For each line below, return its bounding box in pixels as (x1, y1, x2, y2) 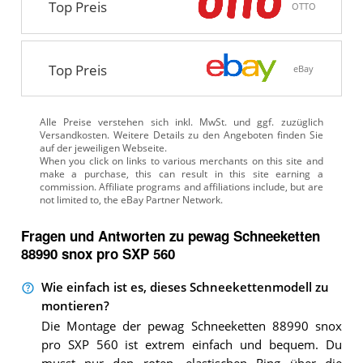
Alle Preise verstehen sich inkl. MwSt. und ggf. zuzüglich (39, 115, 323, 128)
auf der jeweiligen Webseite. (39, 141, 167, 154)
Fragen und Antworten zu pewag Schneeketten (20, 225, 320, 246)
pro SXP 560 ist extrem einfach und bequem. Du (41, 337, 342, 353)
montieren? (41, 298, 109, 314)
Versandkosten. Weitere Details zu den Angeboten (39, 128, 274, 141)
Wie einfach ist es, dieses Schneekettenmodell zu (41, 280, 329, 296)
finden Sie (273, 128, 323, 141)
